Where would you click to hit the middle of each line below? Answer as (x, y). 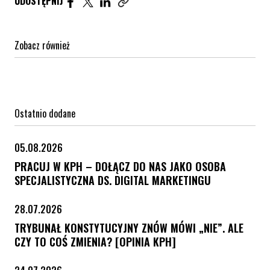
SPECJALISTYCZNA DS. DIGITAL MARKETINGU (113, 180)
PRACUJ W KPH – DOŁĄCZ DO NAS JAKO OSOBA (120, 166)
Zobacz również (42, 45)
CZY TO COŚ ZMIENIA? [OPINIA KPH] (95, 241)
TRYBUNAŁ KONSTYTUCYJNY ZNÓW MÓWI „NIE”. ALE (129, 228)
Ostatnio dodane (45, 113)
